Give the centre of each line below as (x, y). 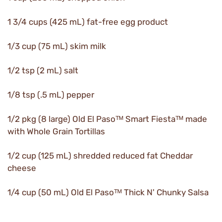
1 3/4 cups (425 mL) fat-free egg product (88, 22)
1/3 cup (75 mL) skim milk (57, 46)
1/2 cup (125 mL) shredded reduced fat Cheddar (100, 156)
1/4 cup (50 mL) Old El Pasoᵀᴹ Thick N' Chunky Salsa (108, 192)
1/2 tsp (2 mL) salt (43, 70)
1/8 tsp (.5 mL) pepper (51, 95)
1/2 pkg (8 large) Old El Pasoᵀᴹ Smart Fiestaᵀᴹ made (107, 119)
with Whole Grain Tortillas (56, 131)
